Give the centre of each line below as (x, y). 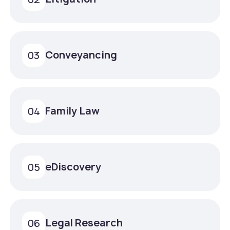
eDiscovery (73, 167)
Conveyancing (81, 55)
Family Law (73, 111)
